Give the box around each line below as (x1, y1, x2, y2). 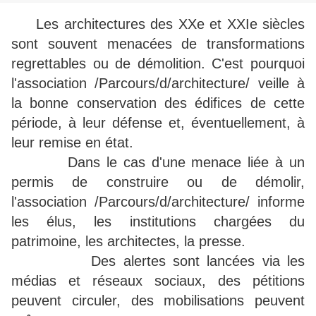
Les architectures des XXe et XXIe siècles (30, 16, 305, 32)
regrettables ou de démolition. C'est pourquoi (11, 56, 305, 72)
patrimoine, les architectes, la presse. (11, 233, 245, 250)
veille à (257, 75, 305, 92)
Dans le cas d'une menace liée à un (11, 154, 305, 171)
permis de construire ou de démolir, (11, 174, 305, 190)
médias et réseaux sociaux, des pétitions (11, 273, 305, 289)
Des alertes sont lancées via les (11, 253, 305, 269)
